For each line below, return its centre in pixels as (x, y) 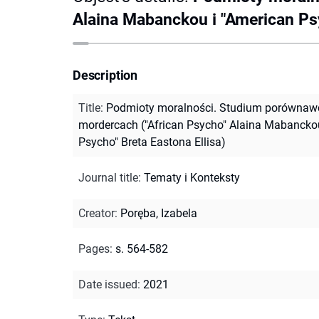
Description (105, 75)
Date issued (108, 284)
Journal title (108, 177)
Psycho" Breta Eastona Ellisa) (152, 142)
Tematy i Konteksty (192, 177)
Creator (96, 213)
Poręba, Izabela (159, 213)
